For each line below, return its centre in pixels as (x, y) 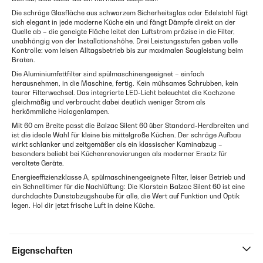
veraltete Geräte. (38, 163)
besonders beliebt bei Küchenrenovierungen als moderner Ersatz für (119, 154)
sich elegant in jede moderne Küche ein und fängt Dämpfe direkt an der (124, 23)
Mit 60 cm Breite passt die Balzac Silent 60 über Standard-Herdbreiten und (130, 126)
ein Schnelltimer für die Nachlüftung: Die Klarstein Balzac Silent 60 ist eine (128, 187)
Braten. (23, 60)
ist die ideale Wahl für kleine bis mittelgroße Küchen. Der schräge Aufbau (126, 135)
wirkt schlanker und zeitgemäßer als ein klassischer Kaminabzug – (117, 145)
